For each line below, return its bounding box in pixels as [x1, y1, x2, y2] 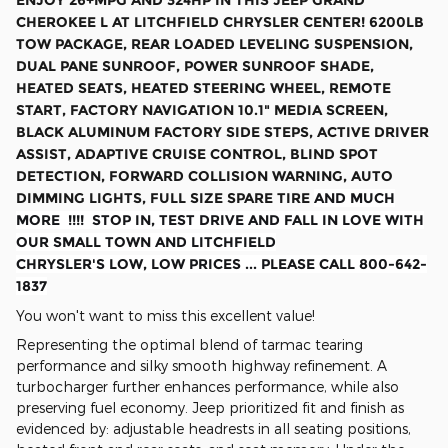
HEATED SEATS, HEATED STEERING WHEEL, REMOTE [16, 79, 391, 98]
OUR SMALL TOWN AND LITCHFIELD [16, 233, 276, 252]
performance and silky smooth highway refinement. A [16, 357, 387, 375]
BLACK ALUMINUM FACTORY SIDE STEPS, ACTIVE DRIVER [16, 123, 429, 142]
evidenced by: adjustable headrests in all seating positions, [16, 420, 411, 438]
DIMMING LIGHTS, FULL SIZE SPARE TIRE [16, 189, 314, 208]
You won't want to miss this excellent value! [16, 307, 315, 325]
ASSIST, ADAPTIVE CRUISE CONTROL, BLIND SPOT [16, 145, 378, 164]
